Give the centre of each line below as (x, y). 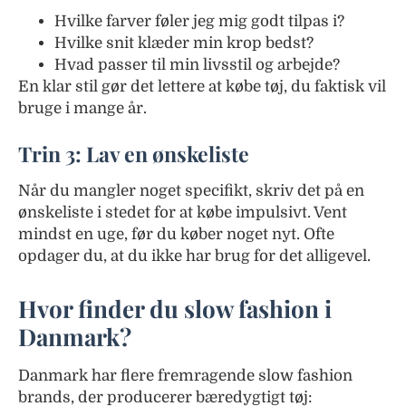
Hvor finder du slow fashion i (175, 309)
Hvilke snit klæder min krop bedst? (184, 43)
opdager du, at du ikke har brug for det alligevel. (194, 256)
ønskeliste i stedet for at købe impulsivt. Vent (183, 213)
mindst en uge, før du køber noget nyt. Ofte (176, 234)
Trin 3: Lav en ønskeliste (134, 154)
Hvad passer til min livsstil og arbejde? (197, 65)
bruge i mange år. (82, 108)
